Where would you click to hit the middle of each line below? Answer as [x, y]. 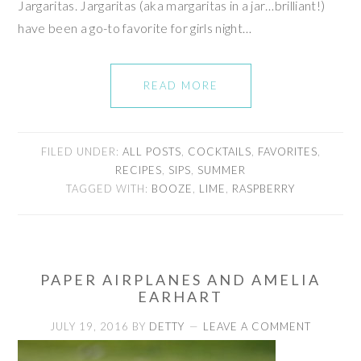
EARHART [180, 296]
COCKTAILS [219, 151]
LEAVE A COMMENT [257, 326]
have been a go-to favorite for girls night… [135, 27]
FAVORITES [287, 151]
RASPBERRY [263, 188]
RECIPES [139, 170]
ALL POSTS [151, 151]
